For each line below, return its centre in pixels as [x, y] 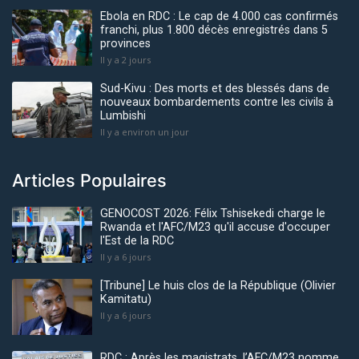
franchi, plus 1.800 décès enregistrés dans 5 [214, 30]
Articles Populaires [89, 180]
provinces [125, 43]
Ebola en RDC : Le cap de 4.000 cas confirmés [219, 16]
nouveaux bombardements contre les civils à [217, 102]
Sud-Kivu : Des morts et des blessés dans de [215, 88]
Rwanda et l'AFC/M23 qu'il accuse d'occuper [215, 227]
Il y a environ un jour [145, 131]
